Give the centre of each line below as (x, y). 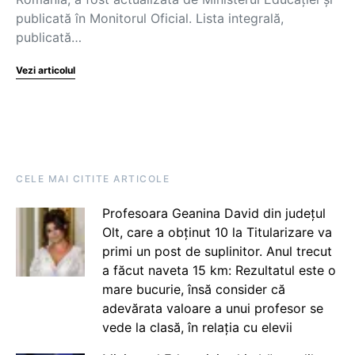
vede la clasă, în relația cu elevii (197, 327)
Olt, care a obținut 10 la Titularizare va (217, 232)
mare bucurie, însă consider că (193, 289)
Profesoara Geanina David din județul (214, 213)
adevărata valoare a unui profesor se (212, 308)
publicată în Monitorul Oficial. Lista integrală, (150, 18)
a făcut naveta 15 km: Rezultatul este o (219, 270)
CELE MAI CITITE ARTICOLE (93, 179)
